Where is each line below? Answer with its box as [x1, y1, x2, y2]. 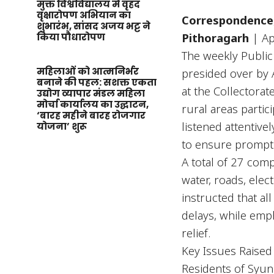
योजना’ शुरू [37, 120, 87, 133]
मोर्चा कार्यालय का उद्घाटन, [37, 98, 149, 111]
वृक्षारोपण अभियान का [37, 9, 131, 21]
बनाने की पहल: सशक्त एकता [37, 76, 157, 89]
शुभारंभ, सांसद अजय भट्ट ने [37, 20, 150, 32]
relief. [182, 225, 211, 240]
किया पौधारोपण [37, 31, 105, 43]
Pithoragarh [182, 30, 250, 45]
